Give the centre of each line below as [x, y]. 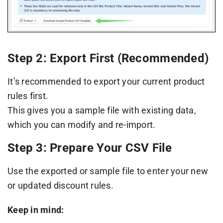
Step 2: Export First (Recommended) [108, 58]
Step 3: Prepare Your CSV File [89, 148]
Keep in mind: [36, 210]
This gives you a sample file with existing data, [102, 110]
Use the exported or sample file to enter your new [108, 171]
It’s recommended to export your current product [106, 81]
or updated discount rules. [60, 185]
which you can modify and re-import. [81, 124]
